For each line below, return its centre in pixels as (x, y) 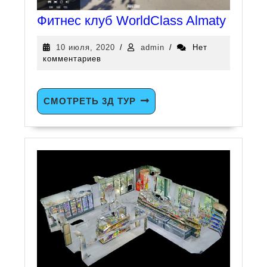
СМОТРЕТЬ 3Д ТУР (90, 101)
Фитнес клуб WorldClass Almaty (132, 20)
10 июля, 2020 (86, 48)
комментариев (72, 59)
